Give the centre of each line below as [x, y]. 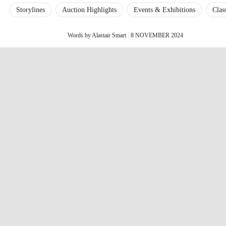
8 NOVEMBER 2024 [157, 35]
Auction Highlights [89, 10]
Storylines [30, 10]
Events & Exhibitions [164, 10]
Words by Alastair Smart [97, 35]
